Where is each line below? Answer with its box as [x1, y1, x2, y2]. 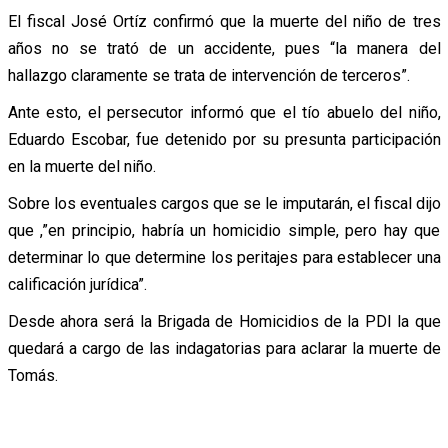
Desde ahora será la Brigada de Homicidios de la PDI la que [7, 311, 441, 331]
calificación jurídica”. [7, 274, 147, 294]
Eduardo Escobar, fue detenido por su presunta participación [7, 129, 441, 149]
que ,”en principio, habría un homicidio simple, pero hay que [7, 220, 441, 240]
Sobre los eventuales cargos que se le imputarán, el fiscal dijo [7, 193, 441, 213]
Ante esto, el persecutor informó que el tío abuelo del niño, [7, 102, 441, 122]
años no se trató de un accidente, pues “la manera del [7, 38, 441, 58]
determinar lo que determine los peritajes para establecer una [7, 247, 441, 267]
